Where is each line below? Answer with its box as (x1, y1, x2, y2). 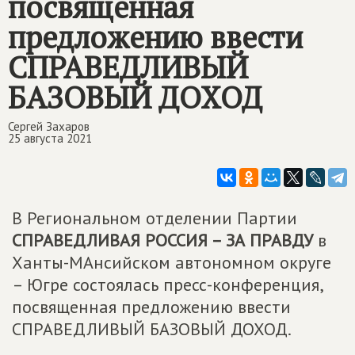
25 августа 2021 (8, 131, 92, 146)
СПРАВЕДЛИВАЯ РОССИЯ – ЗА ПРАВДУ (12, 229, 313, 251)
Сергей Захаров (8, 119, 90, 134)
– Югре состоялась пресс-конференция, (12, 273, 323, 296)
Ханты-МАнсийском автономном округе (12, 251, 331, 273)
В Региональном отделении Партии (12, 207, 297, 229)
